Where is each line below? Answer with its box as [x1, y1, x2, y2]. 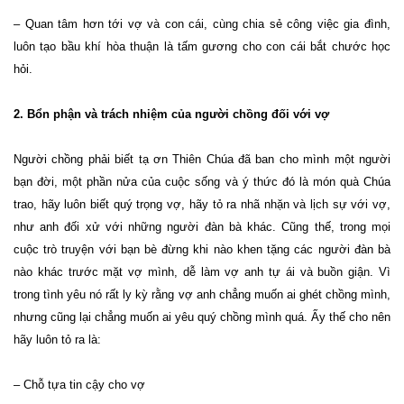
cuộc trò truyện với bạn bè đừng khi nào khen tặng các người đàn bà [14, 243, 390, 257]
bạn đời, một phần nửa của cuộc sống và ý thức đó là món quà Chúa [14, 175, 390, 189]
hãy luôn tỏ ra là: [14, 333, 101, 347]
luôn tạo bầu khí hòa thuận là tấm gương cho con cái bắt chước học [14, 40, 390, 54]
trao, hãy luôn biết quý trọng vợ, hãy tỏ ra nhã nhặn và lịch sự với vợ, [14, 197, 390, 212]
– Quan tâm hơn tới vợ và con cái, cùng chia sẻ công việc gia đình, [14, 17, 390, 32]
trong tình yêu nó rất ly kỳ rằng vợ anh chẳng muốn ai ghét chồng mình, [14, 288, 390, 302]
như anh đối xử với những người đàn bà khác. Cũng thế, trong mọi [14, 220, 390, 234]
